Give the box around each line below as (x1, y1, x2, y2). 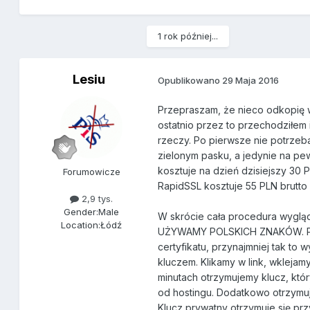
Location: (61, 219, 101, 231)
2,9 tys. (79, 193, 113, 205)
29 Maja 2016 (222, 74, 280, 86)
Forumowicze (62, 166, 120, 178)
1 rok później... (158, 30, 219, 42)
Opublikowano (158, 74, 223, 86)
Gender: (64, 206, 99, 218)
